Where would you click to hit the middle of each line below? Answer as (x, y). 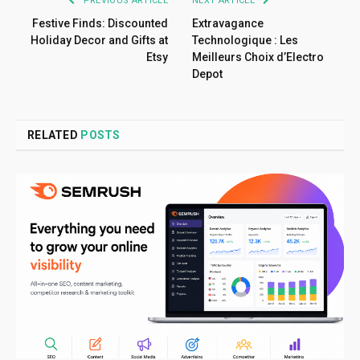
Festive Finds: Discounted (100, 24)
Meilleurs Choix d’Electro (258, 57)
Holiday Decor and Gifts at (99, 41)
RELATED (54, 135)
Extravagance (228, 24)
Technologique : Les (245, 41)
